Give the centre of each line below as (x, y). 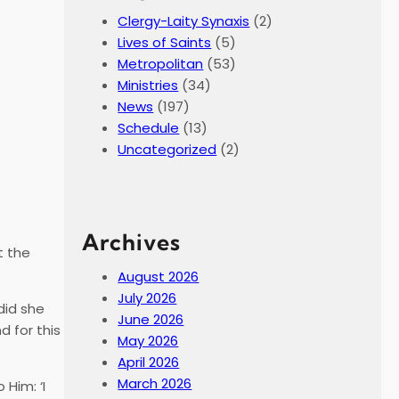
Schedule (149, 127)
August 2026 (159, 276)
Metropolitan (161, 63)
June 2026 (151, 319)
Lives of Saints (165, 42)
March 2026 (155, 383)
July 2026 (147, 297)
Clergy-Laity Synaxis (184, 20)
